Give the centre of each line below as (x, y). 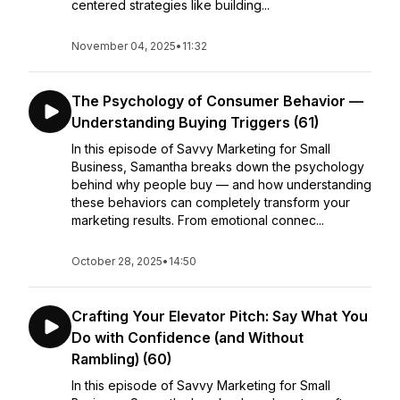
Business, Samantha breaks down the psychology (218, 167)
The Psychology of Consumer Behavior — (217, 101)
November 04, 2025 (124, 46)
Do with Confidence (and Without (187, 337)
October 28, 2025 (117, 261)
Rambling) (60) (121, 359)
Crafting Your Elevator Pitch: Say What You (220, 316)
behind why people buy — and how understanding (221, 184)
